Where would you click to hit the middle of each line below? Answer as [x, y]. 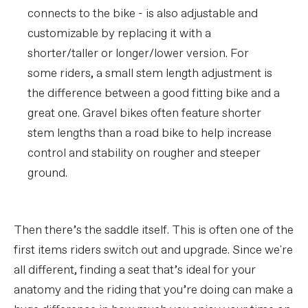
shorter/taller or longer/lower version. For [138, 54]
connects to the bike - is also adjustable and [143, 14]
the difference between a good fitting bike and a [154, 94]
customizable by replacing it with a [119, 34]
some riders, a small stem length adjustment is [150, 74]
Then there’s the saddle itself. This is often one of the [154, 231]
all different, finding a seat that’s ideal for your [135, 271]
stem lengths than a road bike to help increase [150, 134]
